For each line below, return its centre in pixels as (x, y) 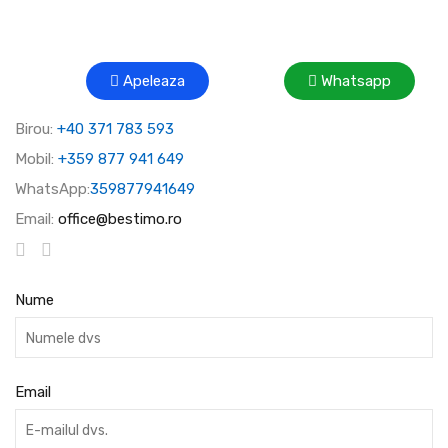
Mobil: (36, 158)
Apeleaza (153, 80)
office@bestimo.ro (120, 218)
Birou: (36, 128)
